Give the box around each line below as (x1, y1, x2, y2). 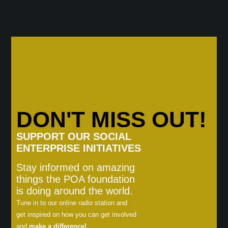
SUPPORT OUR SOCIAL (16, 131, 132, 142)
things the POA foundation (16, 174, 135, 185)
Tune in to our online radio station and (16, 199, 128, 207)
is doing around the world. (16, 185, 133, 196)
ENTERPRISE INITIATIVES (16, 142, 141, 154)
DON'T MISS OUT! (16, 107, 207, 132)
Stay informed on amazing (16, 162, 135, 173)
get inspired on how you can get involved (16, 211, 137, 218)
